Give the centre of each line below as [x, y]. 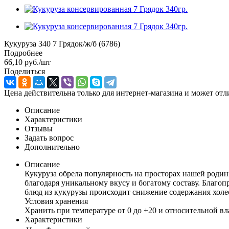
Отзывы [39, 128]
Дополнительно [52, 147]
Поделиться [25, 71]
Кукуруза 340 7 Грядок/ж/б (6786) [62, 43]
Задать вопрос [49, 138]
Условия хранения [56, 201]
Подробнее [23, 53]
